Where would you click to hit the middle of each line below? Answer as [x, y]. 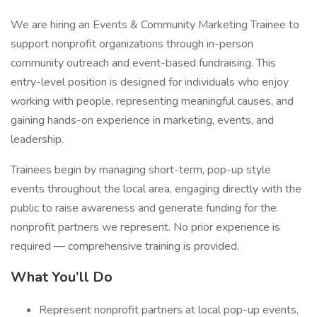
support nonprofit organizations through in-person [132, 44]
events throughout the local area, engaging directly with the [156, 189]
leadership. [37, 139]
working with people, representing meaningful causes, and [152, 101]
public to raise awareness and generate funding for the [144, 208]
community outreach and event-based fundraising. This [143, 63]
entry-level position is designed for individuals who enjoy [150, 82]
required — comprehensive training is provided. [125, 246]
